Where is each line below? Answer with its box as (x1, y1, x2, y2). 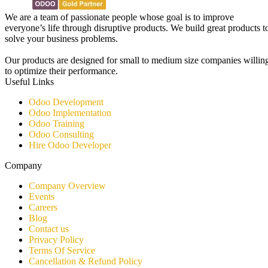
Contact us (29, 224, 69, 234)
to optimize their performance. (5, 66, 118, 77)
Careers (29, 202, 57, 213)
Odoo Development (29, 97, 103, 108)
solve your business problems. (5, 33, 118, 44)
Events (29, 191, 54, 202)
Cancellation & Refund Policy (29, 256, 142, 267)
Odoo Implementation (29, 108, 111, 118)
